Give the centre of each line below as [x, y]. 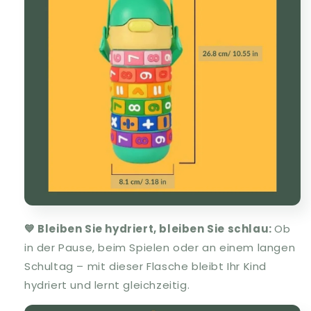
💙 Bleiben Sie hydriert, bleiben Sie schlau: [150, 229]
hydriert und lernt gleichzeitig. [107, 285]
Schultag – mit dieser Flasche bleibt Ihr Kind [146, 267]
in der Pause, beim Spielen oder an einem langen [160, 248]
